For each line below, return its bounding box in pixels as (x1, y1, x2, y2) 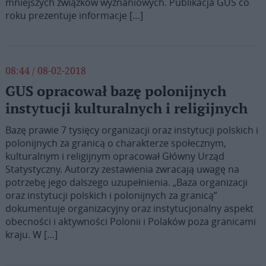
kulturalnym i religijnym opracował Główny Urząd (5, 150, 224, 163)
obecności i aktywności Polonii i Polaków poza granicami (5, 215, 256, 228)
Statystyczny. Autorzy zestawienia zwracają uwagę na (5, 163, 239, 176)
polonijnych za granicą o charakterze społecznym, (5, 137, 226, 150)
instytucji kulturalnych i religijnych (5, 100, 248, 118)
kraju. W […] (5, 228, 58, 241)
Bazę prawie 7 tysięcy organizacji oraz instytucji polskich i (5, 123, 258, 137)
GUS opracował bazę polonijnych (5, 83, 226, 100)
